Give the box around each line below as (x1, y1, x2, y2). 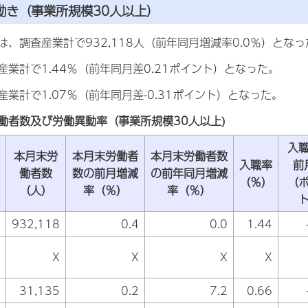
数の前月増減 (72, 164, 138, 181)
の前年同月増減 (151, 164, 228, 181)
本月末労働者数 (151, 146, 228, 164)
